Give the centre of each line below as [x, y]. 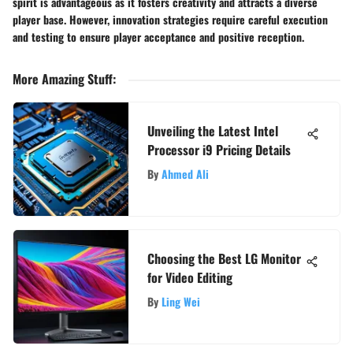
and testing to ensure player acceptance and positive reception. [158, 37]
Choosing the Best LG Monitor [224, 259]
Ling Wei [181, 302]
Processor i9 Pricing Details [219, 150]
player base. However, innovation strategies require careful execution [170, 20]
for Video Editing [190, 278]
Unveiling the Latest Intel [213, 131]
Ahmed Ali [185, 174]
